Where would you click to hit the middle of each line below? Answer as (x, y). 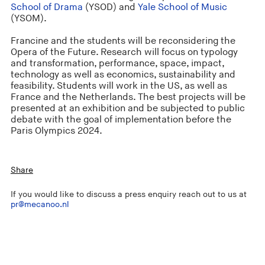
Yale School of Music (182, 7)
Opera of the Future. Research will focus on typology (124, 52)
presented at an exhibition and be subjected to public (127, 108)
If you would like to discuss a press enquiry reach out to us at (128, 195)
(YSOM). (28, 18)
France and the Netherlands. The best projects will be (128, 97)
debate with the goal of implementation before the (121, 119)
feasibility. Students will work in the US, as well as (119, 86)
